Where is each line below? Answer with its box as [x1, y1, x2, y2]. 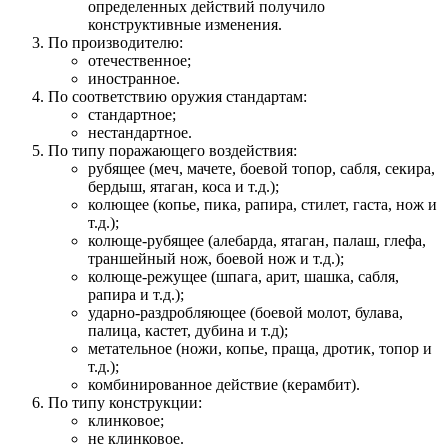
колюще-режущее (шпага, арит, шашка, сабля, [88, 268, 399, 286]
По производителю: [48, 34, 183, 52]
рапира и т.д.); [88, 286, 184, 304]
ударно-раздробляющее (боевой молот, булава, [88, 304, 403, 322]
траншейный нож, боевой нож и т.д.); [88, 250, 344, 268]
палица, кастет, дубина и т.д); [88, 322, 288, 340]
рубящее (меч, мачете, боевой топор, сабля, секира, [88, 160, 435, 178]
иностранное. [88, 70, 180, 88]
